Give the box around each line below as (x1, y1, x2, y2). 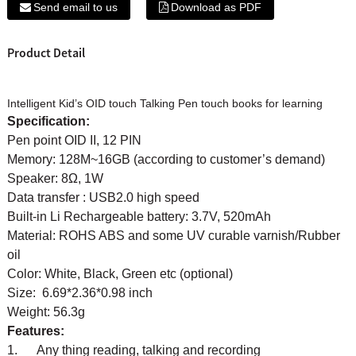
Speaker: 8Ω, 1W (6, 171, 103, 185)
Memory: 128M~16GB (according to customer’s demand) (6, 152, 325, 166)
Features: (6, 323, 64, 338)
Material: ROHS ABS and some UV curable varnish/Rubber (6, 228, 340, 242)
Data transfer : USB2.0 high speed (6, 190, 199, 204)
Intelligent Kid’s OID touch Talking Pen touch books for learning (6, 96, 323, 110)
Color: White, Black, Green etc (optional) (6, 266, 233, 281)
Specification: (6, 114, 90, 128)
